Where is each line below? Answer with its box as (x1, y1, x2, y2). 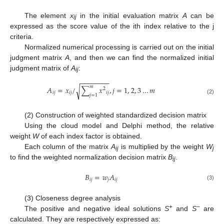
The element (24, 11, 70, 19)
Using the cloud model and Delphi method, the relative (24, 121, 214, 129)
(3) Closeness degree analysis (24, 194, 120, 202)
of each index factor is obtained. (39, 131, 142, 140)
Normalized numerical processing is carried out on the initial (24, 42, 214, 51)
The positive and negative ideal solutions (24, 204, 165, 213)
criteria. (10, 32, 33, 40)
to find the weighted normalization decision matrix (10, 152, 168, 161)
